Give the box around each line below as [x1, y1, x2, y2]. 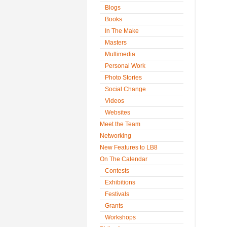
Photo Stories [105, 74, 142, 81]
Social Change [105, 86, 146, 93]
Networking [100, 132, 131, 139]
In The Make [105, 27, 139, 34]
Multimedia [105, 51, 135, 58]
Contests [105, 167, 129, 174]
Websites [105, 109, 130, 116]
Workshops [105, 214, 136, 221]
